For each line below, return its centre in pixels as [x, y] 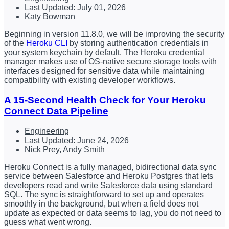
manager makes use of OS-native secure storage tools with [110, 62]
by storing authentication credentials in [138, 43]
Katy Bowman [50, 17]
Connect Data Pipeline [56, 111]
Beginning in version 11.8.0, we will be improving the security [114, 34]
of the [15, 43]
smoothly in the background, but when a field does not [101, 203]
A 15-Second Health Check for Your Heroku [105, 100]
